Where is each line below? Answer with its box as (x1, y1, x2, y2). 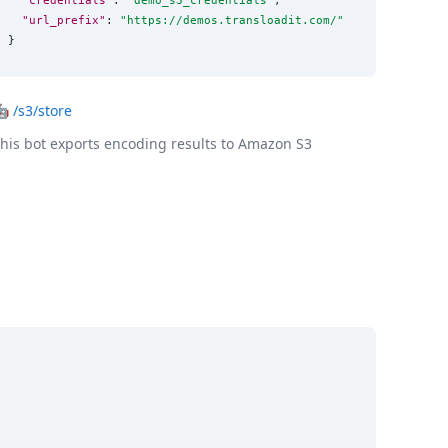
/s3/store (13, 101, 72, 121)
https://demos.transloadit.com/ (127, 12, 337, 27)
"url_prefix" (22, 12, 106, 27)
